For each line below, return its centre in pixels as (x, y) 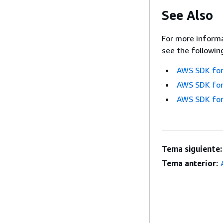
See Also (187, 15)
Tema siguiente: (192, 149)
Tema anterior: (190, 164)
